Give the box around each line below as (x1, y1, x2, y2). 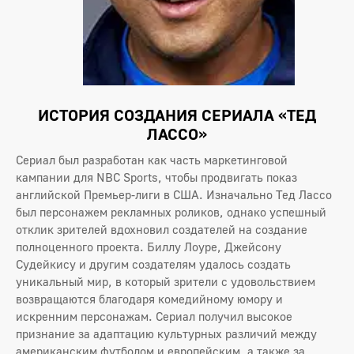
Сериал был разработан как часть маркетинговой (16, 153, 288, 168)
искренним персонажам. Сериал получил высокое (16, 309, 292, 324)
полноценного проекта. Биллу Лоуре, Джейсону (16, 239, 281, 254)
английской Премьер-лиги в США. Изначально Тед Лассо (16, 187, 332, 202)
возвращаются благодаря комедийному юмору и (16, 292, 283, 307)
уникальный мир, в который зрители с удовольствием (16, 274, 315, 289)
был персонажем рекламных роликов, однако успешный (16, 205, 326, 220)
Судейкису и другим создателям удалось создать (16, 257, 291, 272)
